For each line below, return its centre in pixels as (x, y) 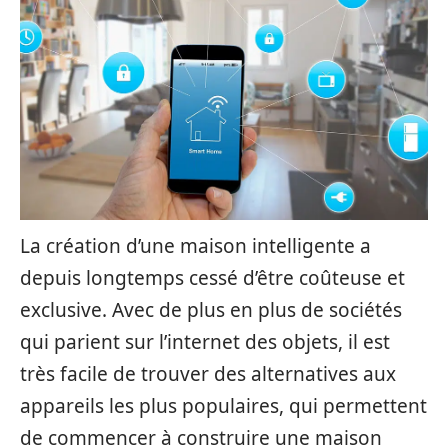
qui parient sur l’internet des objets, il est (205, 342)
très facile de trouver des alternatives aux (208, 374)
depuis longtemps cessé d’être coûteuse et (212, 278)
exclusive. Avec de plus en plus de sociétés (211, 310)
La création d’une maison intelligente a (195, 246)
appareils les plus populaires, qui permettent (223, 406)
